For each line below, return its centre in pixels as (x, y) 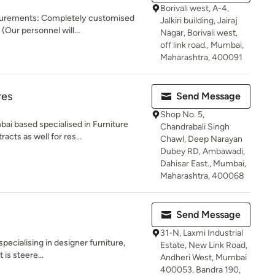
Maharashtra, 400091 (201, 57)
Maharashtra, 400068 (202, 176)
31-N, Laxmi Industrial (202, 233)
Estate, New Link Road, (204, 245)
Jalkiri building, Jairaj (199, 21)
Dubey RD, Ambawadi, (203, 151)
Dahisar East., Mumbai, (203, 164)
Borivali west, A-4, (195, 8)
